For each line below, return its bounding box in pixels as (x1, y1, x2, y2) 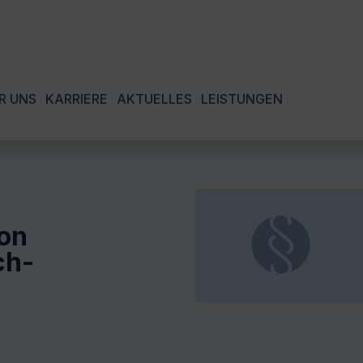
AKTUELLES (117, 91, 192, 108)
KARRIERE (45, 91, 108, 108)
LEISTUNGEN (201, 91, 283, 108)
